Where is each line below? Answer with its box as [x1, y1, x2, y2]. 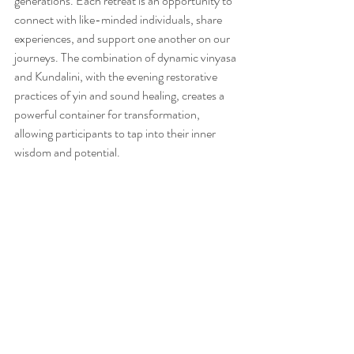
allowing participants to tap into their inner [14, 124, 218, 142]
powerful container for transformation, [14, 105, 202, 123]
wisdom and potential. [14, 143, 120, 161]
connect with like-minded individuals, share [14, 10, 224, 28]
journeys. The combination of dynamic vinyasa [14, 48, 239, 66]
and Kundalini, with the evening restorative [14, 67, 220, 85]
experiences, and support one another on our [14, 29, 232, 47]
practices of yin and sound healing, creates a [14, 86, 227, 104]
